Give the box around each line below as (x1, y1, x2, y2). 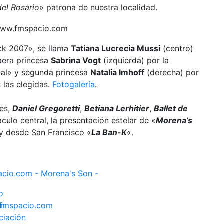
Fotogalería (52, 79, 95, 89)
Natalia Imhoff (90, 67, 144, 77)
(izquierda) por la (101, 55, 169, 65)
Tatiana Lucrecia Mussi (71, 43, 160, 53)
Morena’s (156, 115, 192, 125)
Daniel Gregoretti (12, 103, 80, 113)
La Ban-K (91, 127, 127, 137)
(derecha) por (144, 67, 199, 77)
